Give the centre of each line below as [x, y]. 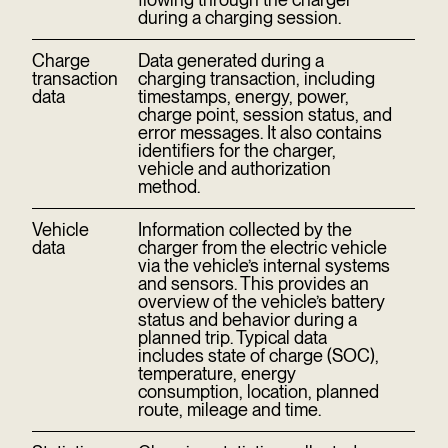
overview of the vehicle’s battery [261, 301]
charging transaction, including [256, 78]
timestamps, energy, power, [243, 96]
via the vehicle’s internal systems [264, 265]
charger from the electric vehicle [262, 247]
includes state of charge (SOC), [258, 355]
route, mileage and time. [229, 409]
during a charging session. [239, 17]
